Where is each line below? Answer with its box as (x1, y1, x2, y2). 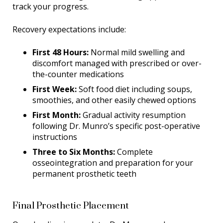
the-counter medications (32, 69, 124, 80)
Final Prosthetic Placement (12, 193, 129, 218)
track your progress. (12, 1, 89, 12)
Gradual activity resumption (81, 110, 186, 121)
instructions (32, 131, 77, 143)
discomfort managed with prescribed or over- (32, 58, 202, 69)
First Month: (32, 110, 81, 121)
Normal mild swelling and (89, 47, 185, 58)
